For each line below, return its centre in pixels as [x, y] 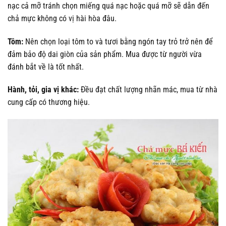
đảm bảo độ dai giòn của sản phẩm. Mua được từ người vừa [105, 54]
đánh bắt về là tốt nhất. [46, 67]
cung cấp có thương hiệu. [49, 102]
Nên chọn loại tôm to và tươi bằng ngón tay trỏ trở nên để [118, 41]
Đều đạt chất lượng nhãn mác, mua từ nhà [148, 90]
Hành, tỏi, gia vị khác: [43, 90]
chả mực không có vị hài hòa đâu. [62, 18]
